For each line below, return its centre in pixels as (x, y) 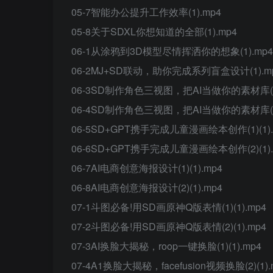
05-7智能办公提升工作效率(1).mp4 (146, 12)
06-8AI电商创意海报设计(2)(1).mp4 (147, 187)
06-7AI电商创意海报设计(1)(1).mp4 (147, 168)
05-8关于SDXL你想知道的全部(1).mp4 (154, 31)
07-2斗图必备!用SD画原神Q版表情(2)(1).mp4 (169, 226)
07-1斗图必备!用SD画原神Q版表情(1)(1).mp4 (169, 207)
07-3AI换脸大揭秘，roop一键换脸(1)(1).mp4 (166, 246)
